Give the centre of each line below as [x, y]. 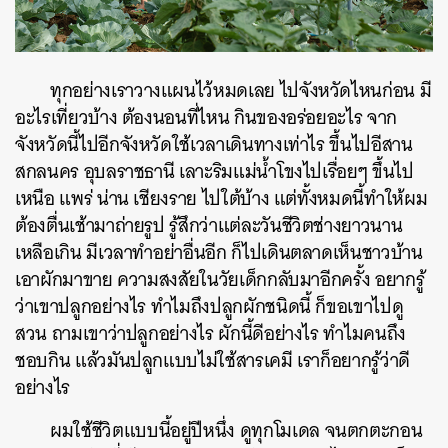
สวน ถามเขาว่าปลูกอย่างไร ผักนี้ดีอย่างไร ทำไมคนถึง [210, 334]
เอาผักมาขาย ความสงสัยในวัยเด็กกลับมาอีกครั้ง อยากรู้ [220, 280]
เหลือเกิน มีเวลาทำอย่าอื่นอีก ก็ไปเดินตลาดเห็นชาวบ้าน [219, 253]
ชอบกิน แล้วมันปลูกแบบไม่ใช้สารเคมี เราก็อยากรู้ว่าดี [212, 361]
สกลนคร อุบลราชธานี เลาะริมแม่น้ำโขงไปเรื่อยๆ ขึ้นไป [214, 172]
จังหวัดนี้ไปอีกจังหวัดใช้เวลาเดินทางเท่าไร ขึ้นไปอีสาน [214, 145]
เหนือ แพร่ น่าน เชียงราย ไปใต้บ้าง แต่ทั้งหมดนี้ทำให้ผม [221, 199]
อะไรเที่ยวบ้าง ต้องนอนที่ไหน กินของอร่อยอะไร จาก [206, 118]
